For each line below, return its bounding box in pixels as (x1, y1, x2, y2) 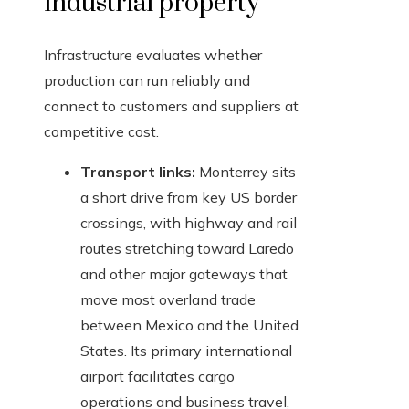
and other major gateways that (80, 265, 288, 284)
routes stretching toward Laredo (80, 239, 294, 258)
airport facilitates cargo (80, 367, 235, 386)
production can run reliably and (44, 71, 250, 90)
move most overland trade (80, 290, 256, 309)
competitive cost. (44, 122, 159, 142)
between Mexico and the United (80, 316, 299, 335)
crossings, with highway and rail (80, 214, 297, 233)
